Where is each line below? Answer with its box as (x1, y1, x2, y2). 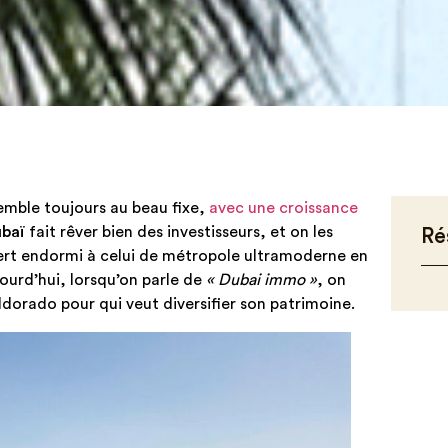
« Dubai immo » (206, 272, 317, 288)
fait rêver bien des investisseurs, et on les (25, 224, 333, 240)
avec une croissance (209, 200, 358, 216)
